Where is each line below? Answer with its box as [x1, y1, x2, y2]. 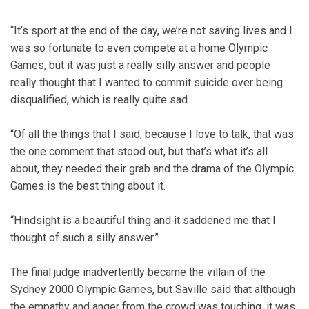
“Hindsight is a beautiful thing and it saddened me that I [10, 214, 276, 228]
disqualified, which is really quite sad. [10, 93, 190, 107]
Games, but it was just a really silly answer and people [10, 59, 270, 72]
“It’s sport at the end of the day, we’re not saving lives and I [10, 24, 292, 38]
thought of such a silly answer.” [10, 231, 159, 245]
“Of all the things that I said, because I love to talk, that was [10, 128, 294, 141]
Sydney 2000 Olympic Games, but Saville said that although [10, 283, 295, 297]
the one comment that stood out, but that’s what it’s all [10, 145, 268, 159]
